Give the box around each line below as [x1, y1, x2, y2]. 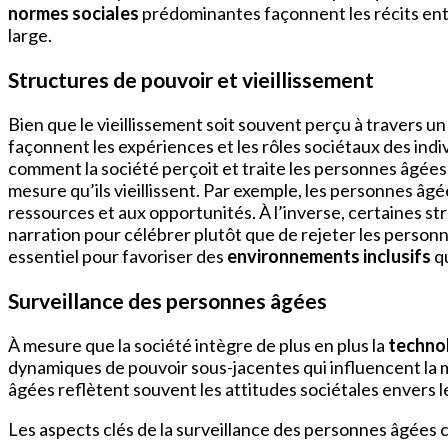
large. [8, 23, 52, 46]
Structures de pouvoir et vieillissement [8, 66, 374, 92]
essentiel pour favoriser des [8, 244, 227, 267]
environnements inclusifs [227, 244, 431, 267]
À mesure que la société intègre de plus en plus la [8, 334, 388, 357]
